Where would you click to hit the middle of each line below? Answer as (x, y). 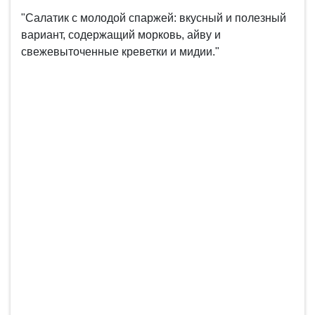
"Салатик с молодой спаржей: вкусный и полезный (154, 18)
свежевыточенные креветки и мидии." (120, 52)
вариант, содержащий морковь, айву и (121, 35)
